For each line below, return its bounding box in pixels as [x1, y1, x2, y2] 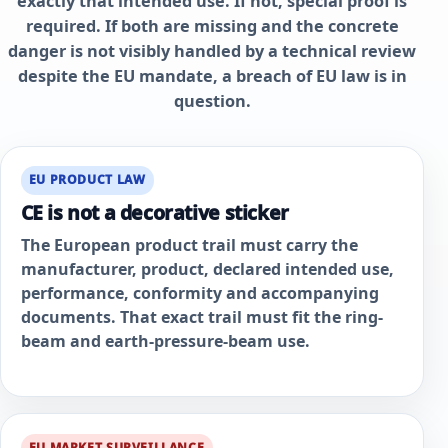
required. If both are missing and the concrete [25, 14, 399, 37]
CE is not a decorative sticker [20, 199, 289, 227]
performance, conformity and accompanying [20, 281, 379, 304]
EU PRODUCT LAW [28, 171, 146, 189]
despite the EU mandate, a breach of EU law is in [17, 64, 407, 87]
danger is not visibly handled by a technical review [8, 39, 416, 62]
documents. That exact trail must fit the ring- [20, 305, 383, 328]
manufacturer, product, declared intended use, [20, 257, 394, 280]
